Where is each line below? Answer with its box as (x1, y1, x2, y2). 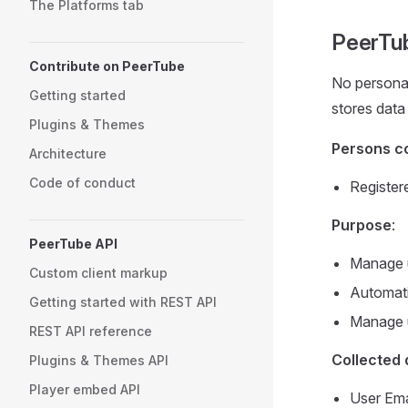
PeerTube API (29, 236, 117, 251)
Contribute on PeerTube (29, 58, 185, 74)
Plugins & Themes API (29, 352, 168, 368)
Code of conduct (29, 175, 136, 190)
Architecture (29, 146, 107, 161)
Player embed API (29, 382, 140, 397)
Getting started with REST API (29, 294, 217, 310)
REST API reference (29, 323, 152, 339)
